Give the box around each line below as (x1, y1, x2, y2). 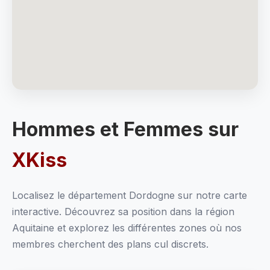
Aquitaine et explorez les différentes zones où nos (12, 222, 242, 234)
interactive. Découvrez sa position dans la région (12, 206, 234, 218)
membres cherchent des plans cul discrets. (12, 238, 209, 250)
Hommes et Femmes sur (12, 118, 239, 141)
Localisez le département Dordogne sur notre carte (12, 189, 247, 201)
